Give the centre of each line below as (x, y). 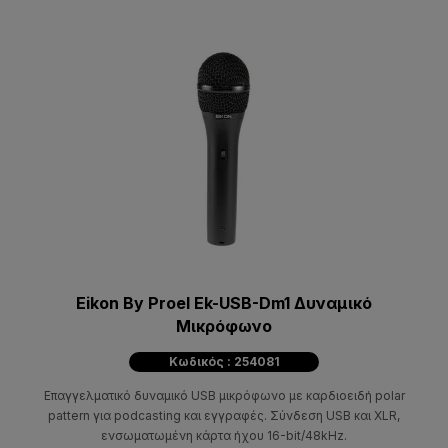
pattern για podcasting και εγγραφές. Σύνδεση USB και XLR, (224, 415)
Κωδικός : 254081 (224, 361)
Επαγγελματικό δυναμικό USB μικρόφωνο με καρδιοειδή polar (224, 395)
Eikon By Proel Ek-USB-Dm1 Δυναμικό (224, 302)
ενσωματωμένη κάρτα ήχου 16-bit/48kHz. (224, 435)
